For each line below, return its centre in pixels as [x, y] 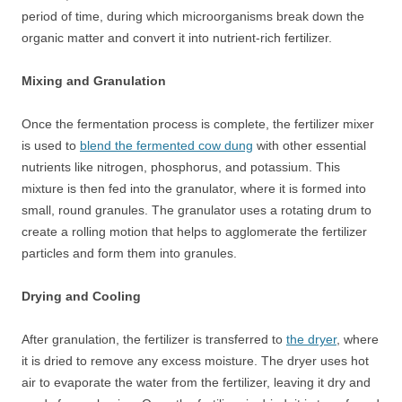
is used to [51, 145]
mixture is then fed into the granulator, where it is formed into [194, 188]
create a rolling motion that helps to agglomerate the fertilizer [194, 232]
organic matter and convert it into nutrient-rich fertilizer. [177, 38]
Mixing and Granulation [94, 81]
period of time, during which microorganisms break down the [193, 16]
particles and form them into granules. [129, 253]
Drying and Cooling [81, 296]
